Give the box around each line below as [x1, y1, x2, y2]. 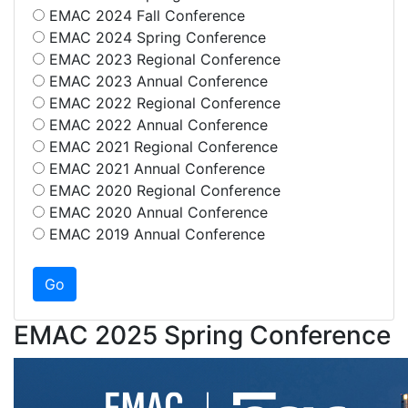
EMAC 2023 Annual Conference [45, 72, 268, 90]
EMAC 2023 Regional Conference [45, 50, 280, 68]
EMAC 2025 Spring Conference [14, 320, 391, 351]
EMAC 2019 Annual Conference [45, 225, 265, 243]
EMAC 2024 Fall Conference [45, 6, 245, 25]
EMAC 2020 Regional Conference [45, 181, 280, 199]
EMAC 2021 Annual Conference [45, 159, 265, 178]
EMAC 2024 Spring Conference [45, 28, 266, 46]
